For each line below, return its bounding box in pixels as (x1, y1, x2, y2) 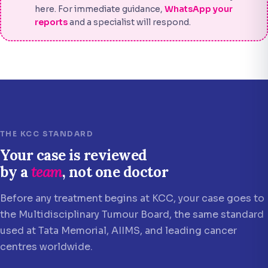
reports (34, 16, 68, 28)
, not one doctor (62, 163, 169, 181)
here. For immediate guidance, (34, 3, 165, 14)
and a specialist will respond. (67, 16, 191, 28)
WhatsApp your (164, 3, 233, 14)
